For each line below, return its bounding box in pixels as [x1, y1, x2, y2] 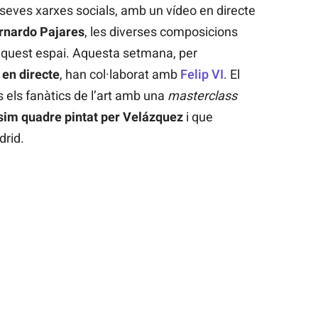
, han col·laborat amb [59, 67, 180, 82]
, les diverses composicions [84, 24, 238, 40]
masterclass [167, 88, 237, 104]
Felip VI [180, 67, 224, 82]
